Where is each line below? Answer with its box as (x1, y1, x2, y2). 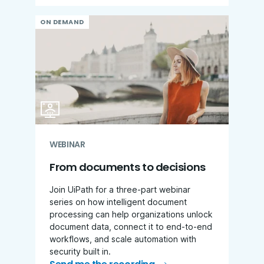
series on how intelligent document (49, 196, 187, 207)
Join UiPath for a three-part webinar (49, 184, 190, 194)
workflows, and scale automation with (49, 233, 196, 244)
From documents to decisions (49, 159, 206, 174)
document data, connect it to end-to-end (49, 221, 212, 232)
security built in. (49, 246, 111, 256)
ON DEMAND (40, 16, 84, 27)
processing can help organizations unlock (49, 209, 213, 219)
